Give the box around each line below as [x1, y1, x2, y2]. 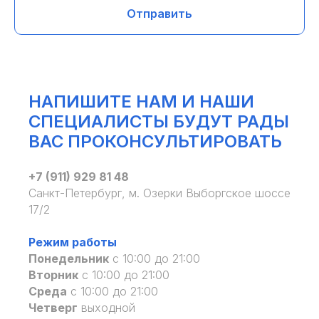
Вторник [28, 268, 78, 283]
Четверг [28, 300, 78, 315]
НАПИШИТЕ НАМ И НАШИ [28, 91, 254, 113]
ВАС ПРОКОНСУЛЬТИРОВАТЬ [28, 131, 282, 152]
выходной [78, 300, 135, 315]
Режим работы [28, 235, 117, 250]
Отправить [127, 6, 192, 21]
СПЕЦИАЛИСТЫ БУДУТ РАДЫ [28, 111, 289, 132]
